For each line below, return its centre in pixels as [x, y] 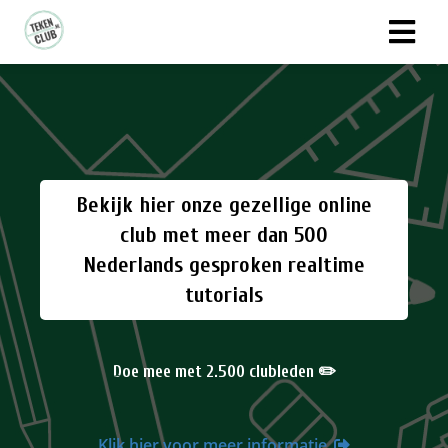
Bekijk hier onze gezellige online [224, 205]
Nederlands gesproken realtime [224, 265]
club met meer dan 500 [224, 235]
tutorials [224, 295]
